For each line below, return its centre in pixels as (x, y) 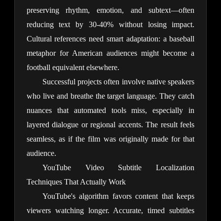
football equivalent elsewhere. (73, 68)
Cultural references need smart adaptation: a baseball (110, 39)
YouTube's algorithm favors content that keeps (118, 196)
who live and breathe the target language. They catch (110, 96)
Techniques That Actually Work (76, 182)
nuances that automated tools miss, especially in (110, 110)
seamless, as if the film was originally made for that (110, 139)
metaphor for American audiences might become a (110, 53)
